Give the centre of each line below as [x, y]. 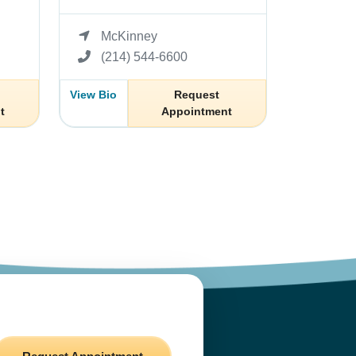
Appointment [197, 111]
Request [197, 94]
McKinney [129, 36]
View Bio [94, 94]
